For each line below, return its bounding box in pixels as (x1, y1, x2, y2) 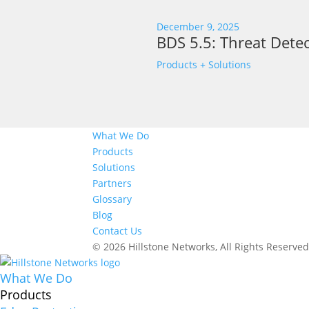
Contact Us (92, 224, 143, 238)
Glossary (92, 192, 132, 206)
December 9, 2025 (157, 19, 239, 33)
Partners (92, 177, 132, 190)
